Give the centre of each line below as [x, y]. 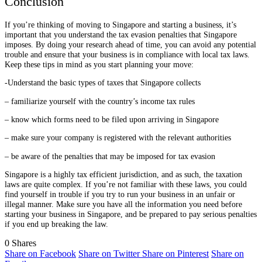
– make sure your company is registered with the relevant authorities [118, 138]
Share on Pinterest [175, 253]
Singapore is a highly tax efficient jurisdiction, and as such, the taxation [123, 175]
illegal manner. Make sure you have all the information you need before [123, 204]
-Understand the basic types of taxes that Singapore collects [103, 83]
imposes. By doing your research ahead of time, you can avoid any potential [130, 44]
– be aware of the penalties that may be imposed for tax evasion [110, 156]
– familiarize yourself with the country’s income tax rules [100, 101]
